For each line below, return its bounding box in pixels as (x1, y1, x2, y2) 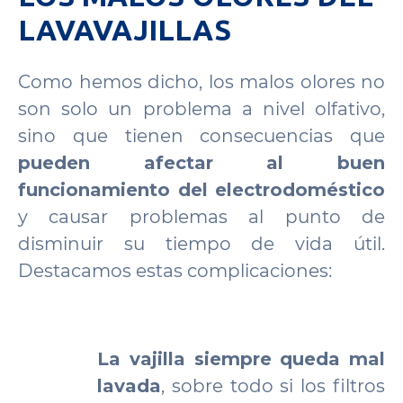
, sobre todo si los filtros (161, 375, 385, 397)
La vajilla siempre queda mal (97, 348, 385, 370)
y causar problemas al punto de (18, 206, 385, 228)
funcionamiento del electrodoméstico (18, 179, 385, 201)
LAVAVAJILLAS (18, 13, 231, 46)
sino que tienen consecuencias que (18, 125, 385, 147)
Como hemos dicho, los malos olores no (18, 71, 385, 93)
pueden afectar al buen (18, 152, 385, 174)
